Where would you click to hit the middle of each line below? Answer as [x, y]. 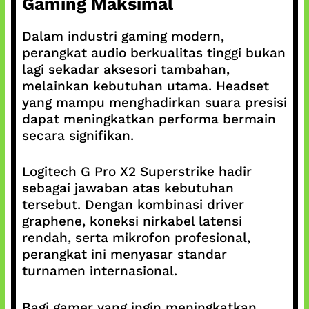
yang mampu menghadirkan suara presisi [154, 102]
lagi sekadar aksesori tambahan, [126, 69]
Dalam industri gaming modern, [123, 36]
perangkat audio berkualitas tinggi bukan [153, 52]
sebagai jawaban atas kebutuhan [128, 188]
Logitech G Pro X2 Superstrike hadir [137, 171]
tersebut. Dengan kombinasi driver [133, 205]
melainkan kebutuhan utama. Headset [145, 86]
